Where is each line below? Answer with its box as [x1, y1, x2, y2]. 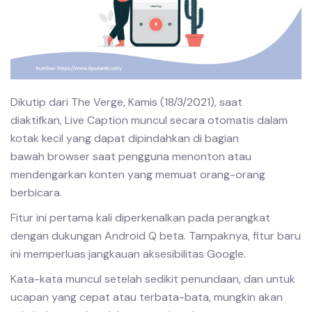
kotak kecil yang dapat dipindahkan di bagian [10, 131, 239, 146]
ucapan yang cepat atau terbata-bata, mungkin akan [10, 290, 283, 304]
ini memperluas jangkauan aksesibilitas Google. [10, 247, 246, 261]
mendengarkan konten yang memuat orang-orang [10, 167, 265, 182]
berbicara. [10, 185, 62, 200]
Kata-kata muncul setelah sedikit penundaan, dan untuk [10, 272, 295, 286]
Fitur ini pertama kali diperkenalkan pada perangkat [10, 210, 270, 225]
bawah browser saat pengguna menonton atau [10, 149, 251, 164]
